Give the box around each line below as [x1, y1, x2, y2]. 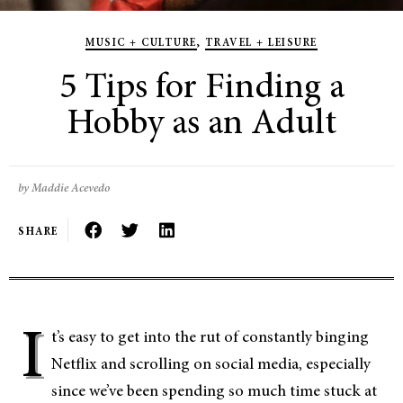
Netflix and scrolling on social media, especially [51, 357, 371, 373]
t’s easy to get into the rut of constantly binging [51, 330, 369, 346]
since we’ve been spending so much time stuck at [51, 384, 377, 400]
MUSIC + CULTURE [85, 38, 197, 49]
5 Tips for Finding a [58, 71, 345, 107]
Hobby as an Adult [67, 107, 336, 143]
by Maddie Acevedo [18, 184, 110, 195]
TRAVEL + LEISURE [204, 38, 318, 49]
